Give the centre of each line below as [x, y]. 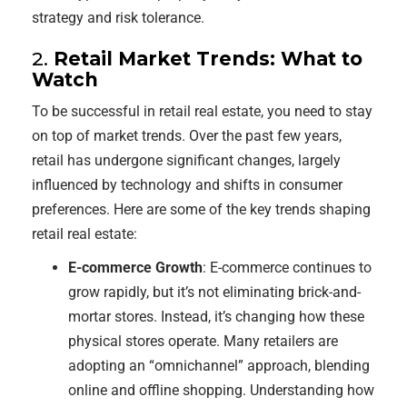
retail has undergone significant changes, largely [186, 160]
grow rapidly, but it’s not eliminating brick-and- [214, 292]
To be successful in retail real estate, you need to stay [202, 111]
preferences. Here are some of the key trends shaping [201, 209]
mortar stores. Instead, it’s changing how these [216, 317]
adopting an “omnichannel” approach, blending [219, 366]
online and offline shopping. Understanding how [221, 390]
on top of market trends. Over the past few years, [187, 136]
